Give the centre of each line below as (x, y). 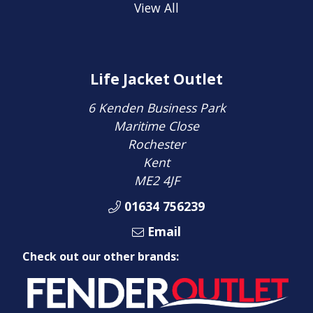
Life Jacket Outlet (156, 79)
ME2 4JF (156, 181)
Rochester (156, 144)
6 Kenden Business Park (156, 108)
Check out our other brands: (100, 256)
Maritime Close (156, 126)
